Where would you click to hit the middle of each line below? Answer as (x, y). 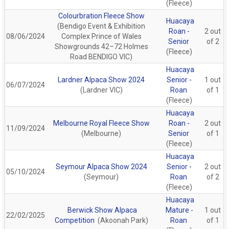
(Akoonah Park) (122, 220)
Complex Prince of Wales (101, 36)
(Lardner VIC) (101, 90)
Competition (74, 220)
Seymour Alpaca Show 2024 (101, 166)
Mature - (179, 210)
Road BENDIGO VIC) (101, 56)
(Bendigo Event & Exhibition (101, 26)
